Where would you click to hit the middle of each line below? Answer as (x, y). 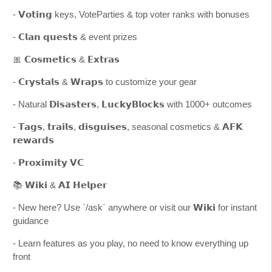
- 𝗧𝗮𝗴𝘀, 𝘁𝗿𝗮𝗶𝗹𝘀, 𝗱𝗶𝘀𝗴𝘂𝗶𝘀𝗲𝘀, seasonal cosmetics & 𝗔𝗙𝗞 (128, 126)
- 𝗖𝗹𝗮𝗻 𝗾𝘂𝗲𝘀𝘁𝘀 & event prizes (75, 36)
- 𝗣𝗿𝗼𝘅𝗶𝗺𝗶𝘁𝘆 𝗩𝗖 (48, 162)
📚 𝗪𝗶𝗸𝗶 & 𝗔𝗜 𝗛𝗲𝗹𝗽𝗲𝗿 (60, 185)
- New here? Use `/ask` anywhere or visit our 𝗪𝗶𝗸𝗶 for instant (135, 207)
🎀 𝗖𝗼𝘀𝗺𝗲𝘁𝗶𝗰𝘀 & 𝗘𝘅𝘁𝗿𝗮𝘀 (66, 59)
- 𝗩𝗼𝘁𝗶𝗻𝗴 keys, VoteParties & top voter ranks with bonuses (131, 14)
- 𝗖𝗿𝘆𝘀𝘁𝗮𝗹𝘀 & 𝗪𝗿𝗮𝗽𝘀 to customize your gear (105, 81)
